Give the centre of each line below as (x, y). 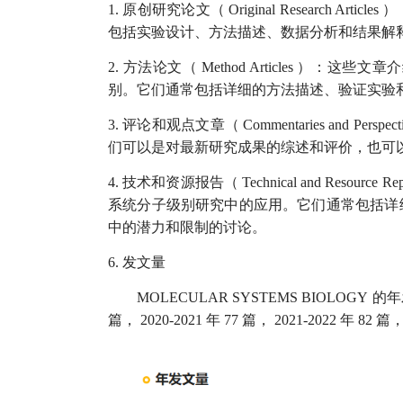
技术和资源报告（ (181, 182)
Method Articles (247, 67)
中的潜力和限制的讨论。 (187, 227)
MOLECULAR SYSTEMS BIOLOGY (253, 297)
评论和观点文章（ (181, 124)
